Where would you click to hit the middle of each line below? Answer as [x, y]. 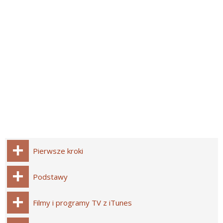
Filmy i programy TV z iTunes [82, 203]
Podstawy [50, 177]
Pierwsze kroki [58, 151]
